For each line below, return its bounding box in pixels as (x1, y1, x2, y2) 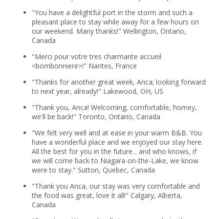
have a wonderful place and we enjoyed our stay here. (31, 137, 203, 147)
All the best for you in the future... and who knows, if (31, 146, 197, 156)
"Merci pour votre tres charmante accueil (31, 51, 161, 61)
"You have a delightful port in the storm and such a (31, 7, 193, 17)
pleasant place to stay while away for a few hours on (31, 17, 199, 26)
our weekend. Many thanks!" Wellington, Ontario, (31, 26, 186, 36)
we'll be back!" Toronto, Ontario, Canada (31, 111, 160, 121)
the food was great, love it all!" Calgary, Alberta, (31, 190, 182, 200)
